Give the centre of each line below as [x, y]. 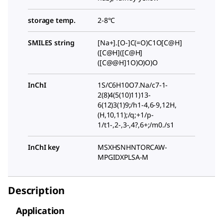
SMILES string [51, 42]
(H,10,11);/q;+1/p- [126, 114]
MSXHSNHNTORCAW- [132, 147]
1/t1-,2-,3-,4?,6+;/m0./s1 [136, 124]
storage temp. [52, 20]
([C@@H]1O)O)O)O [128, 62]
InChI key [44, 147]
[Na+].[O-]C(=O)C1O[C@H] [140, 42]
